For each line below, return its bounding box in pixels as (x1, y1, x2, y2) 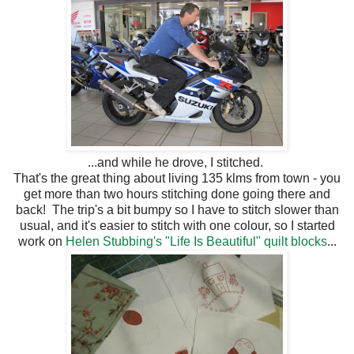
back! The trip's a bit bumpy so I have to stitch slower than (15, 202, 339, 217)
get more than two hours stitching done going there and (24, 186, 330, 201)
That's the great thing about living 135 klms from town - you (13, 171, 341, 185)
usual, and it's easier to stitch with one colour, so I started (19, 218, 335, 232)
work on (17, 234, 66, 248)
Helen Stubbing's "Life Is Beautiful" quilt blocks (65, 234, 327, 248)
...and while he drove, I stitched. (88, 155, 266, 169)
